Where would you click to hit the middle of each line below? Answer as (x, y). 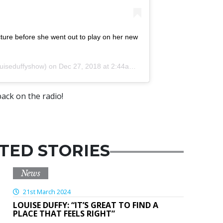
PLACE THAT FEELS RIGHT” (64, 214)
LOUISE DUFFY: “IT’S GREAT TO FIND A (85, 205)
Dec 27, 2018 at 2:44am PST (94, 66)
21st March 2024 (46, 192)
